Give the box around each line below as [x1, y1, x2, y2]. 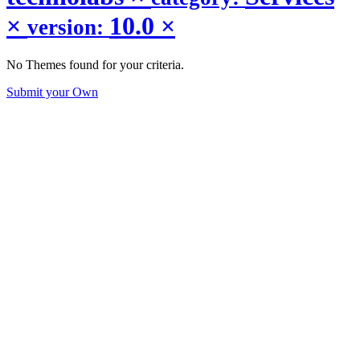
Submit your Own [6, 85, 98, 100]
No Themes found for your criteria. [6, 58, 184, 72]
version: [27, 14, 109, 39]
